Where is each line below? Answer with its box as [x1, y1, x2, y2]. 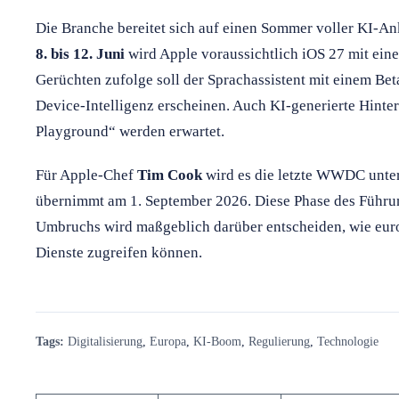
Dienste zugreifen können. [36, 243, 202, 261]
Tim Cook [137, 166, 202, 183]
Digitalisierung [68, 333, 142, 348]
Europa [150, 333, 186, 348]
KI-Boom [193, 333, 241, 348]
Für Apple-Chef [36, 166, 137, 183]
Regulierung [248, 333, 310, 348]
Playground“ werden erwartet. [36, 122, 224, 140]
